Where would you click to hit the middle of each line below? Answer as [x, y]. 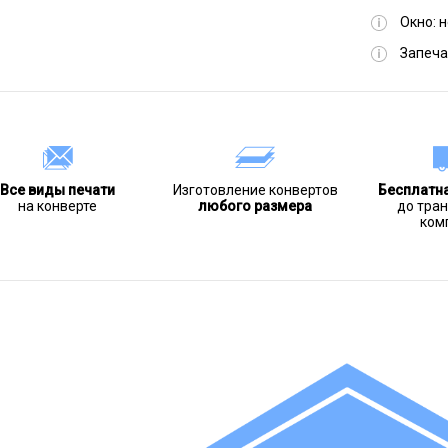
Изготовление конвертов [255, 190]
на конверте [58, 206]
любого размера [255, 206]
